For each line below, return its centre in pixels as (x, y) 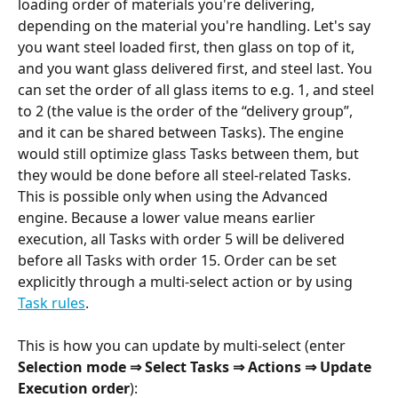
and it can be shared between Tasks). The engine (183, 132)
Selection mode (72, 366)
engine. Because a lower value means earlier (168, 217)
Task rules (52, 302)
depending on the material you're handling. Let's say (196, 25)
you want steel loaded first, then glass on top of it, (188, 47)
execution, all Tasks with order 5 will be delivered (183, 239)
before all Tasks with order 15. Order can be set (179, 260)
